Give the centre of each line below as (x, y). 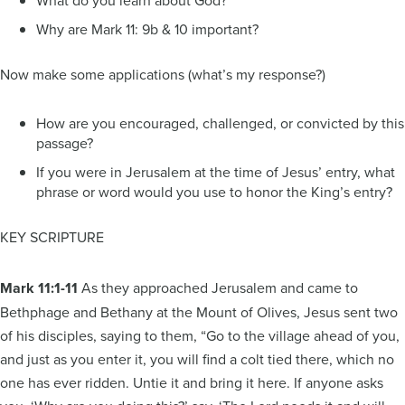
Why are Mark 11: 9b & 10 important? (147, 28)
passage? (65, 142)
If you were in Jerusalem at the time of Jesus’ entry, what (216, 171)
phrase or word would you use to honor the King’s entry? (218, 191)
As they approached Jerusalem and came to (220, 287)
